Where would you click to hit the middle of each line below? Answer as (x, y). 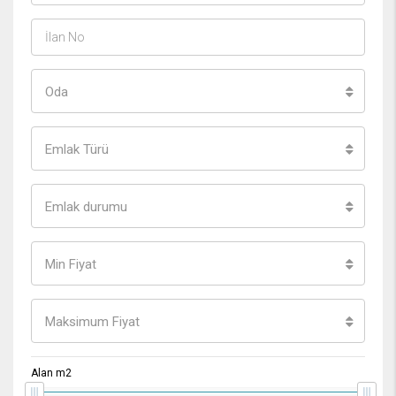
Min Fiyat (71, 264)
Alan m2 (51, 373)
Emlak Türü (77, 149)
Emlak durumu (86, 206)
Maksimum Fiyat (92, 321)
